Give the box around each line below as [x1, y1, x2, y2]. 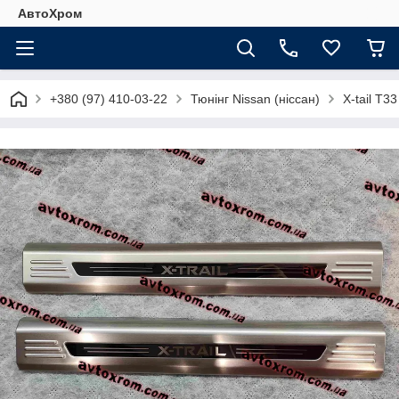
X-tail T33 [343, 92, 397, 106]
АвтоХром [18, 6, 82, 20]
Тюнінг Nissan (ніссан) [191, 92, 320, 106]
